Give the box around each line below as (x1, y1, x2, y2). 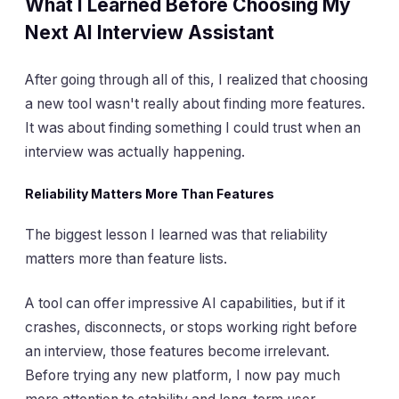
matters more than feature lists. (25, 250, 227, 268)
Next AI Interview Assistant (25, 20, 274, 44)
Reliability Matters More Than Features (25, 185, 274, 201)
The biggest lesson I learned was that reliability (25, 226, 328, 244)
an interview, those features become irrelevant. (25, 342, 330, 360)
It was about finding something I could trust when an (25, 119, 361, 137)
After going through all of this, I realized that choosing (25, 71, 368, 89)
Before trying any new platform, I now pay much (25, 366, 340, 384)
